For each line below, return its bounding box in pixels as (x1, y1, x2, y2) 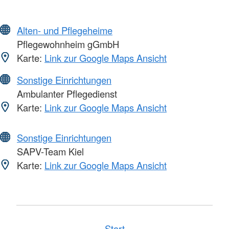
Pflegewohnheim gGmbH (14, 37, 119, 51)
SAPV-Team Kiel (14, 145, 84, 158)
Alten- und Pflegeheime (17, 24, 112, 37)
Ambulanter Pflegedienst (14, 87, 117, 101)
